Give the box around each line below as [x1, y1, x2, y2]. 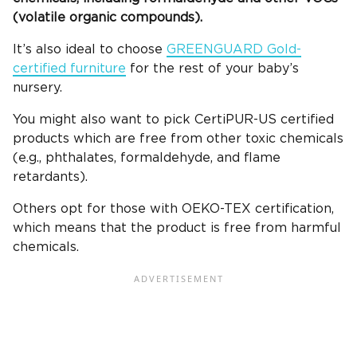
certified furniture [13, 62, 126, 76]
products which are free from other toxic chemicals [13, 132, 343, 146]
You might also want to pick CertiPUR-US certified [13, 113, 334, 127]
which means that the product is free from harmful [13, 222, 341, 235]
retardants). [13, 171, 88, 184]
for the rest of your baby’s [126, 62, 299, 76]
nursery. [13, 81, 62, 95]
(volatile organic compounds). [13, 11, 202, 25]
